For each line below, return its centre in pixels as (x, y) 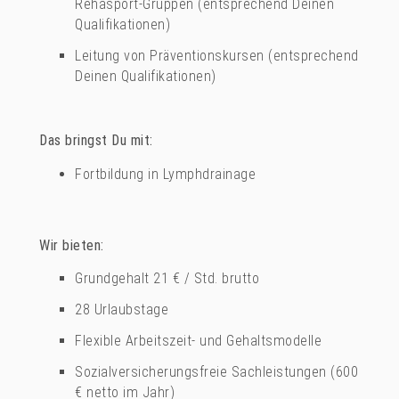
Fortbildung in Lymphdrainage (166, 174)
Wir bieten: (72, 245)
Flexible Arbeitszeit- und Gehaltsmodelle (199, 341)
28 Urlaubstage (122, 310)
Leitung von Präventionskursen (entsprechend (217, 55)
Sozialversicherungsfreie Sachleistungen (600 (217, 372)
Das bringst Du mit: (96, 141)
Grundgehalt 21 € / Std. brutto (167, 279)
